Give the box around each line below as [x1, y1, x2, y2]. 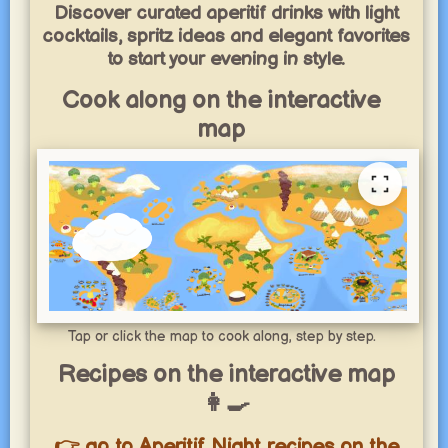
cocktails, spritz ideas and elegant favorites [42, 25, 411, 48]
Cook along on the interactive [62, 86, 381, 115]
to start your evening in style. [107, 48, 345, 71]
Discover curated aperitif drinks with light [53, 2, 399, 25]
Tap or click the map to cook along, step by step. [66, 328, 376, 345]
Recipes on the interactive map [57, 360, 395, 389]
